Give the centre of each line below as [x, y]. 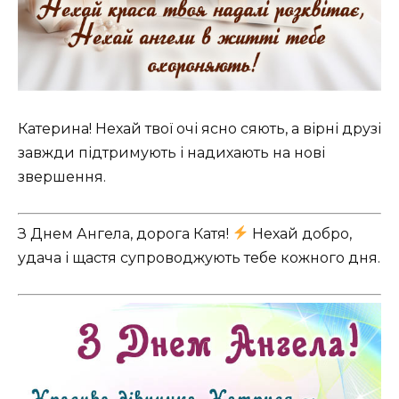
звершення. [62, 176]
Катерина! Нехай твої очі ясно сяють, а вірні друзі [199, 128]
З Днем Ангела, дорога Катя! [125, 233]
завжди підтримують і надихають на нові [171, 152]
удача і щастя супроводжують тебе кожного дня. [199, 257]
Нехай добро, [301, 233]
